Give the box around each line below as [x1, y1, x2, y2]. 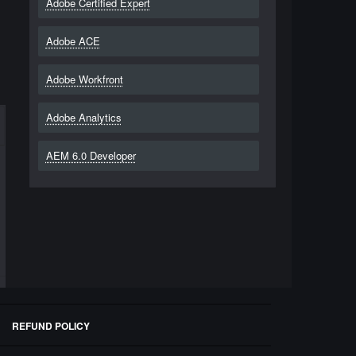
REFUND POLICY [12, 318, 90, 333]
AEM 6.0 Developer [45, 148, 136, 163]
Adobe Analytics [45, 110, 122, 125]
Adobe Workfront [45, 72, 123, 87]
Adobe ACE [45, 33, 100, 48]
